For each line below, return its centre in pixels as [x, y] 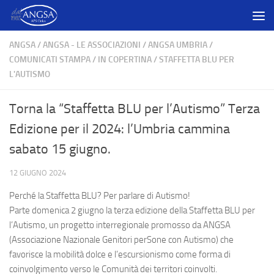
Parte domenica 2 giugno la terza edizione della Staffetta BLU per [132, 210]
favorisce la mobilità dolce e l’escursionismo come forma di [120, 254]
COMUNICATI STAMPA [50, 60]
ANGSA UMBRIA [178, 45]
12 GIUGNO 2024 [38, 173]
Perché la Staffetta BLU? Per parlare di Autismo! [100, 196]
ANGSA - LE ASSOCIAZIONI [92, 45]
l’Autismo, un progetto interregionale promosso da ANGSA [120, 225]
